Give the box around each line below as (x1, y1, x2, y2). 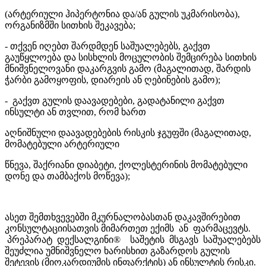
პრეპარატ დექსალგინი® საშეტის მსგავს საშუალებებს (5, 234, 261, 245)
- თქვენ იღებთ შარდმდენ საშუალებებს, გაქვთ (5, 40, 210, 51)
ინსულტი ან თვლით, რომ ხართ (5, 106, 146, 117)
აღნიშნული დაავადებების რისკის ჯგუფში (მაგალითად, (5, 127, 251, 138)
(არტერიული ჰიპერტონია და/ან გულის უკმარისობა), (5, 8, 240, 19)
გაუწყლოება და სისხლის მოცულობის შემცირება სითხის (5, 52, 256, 62)
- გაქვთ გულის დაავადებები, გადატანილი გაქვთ (5, 95, 224, 106)
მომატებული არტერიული (5, 138, 119, 149)
